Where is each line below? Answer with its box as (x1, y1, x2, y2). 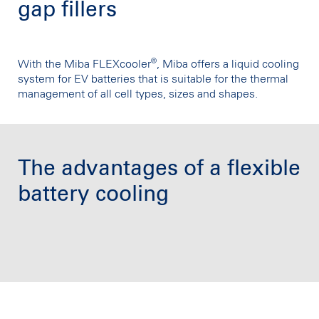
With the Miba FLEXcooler (18, 58, 151, 70)
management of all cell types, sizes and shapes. (18, 88, 258, 100)
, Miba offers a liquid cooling (157, 58, 299, 70)
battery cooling (18, 183, 169, 205)
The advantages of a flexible (18, 157, 300, 179)
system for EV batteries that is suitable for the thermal (18, 73, 288, 85)
